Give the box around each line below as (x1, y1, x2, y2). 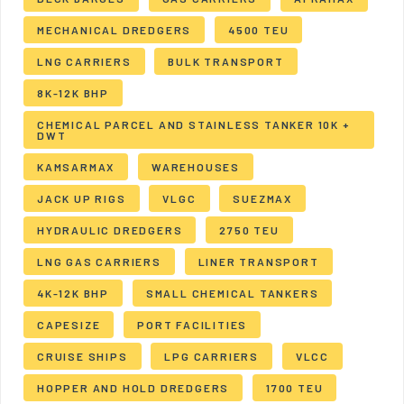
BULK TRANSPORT (168, 55, 284, 68)
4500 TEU (228, 23, 289, 36)
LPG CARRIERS (164, 350, 260, 363)
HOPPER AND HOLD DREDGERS (37, 381, 230, 394)
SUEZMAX (233, 192, 293, 205)
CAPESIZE (37, 318, 101, 331)
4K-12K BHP (37, 287, 109, 299)
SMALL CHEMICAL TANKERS (145, 287, 319, 299)
